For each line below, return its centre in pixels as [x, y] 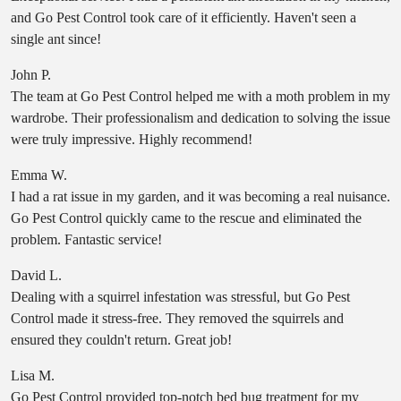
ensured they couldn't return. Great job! [121, 340]
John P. [31, 75]
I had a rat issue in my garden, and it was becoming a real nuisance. [200, 196]
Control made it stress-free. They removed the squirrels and [177, 318]
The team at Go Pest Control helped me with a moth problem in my [200, 96]
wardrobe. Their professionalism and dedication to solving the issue [200, 118]
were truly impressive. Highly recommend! [132, 139]
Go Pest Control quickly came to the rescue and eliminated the [186, 218]
